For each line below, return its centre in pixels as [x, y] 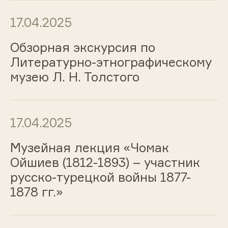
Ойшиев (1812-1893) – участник [105, 162]
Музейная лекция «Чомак [89, 147]
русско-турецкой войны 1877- [100, 177]
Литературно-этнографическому [111, 62]
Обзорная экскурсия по [82, 48]
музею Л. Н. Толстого [75, 77]
